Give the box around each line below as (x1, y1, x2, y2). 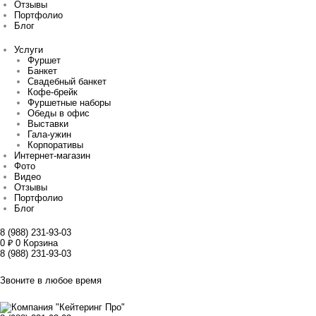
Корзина (23, 238, 58, 249)
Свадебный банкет (28, 76, 107, 87)
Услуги (14, 44, 43, 56)
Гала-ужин (28, 129, 72, 140)
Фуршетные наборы (28, 97, 111, 109)
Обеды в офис (28, 108, 90, 119)
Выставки (28, 119, 69, 130)
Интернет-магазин (14, 150, 90, 162)
